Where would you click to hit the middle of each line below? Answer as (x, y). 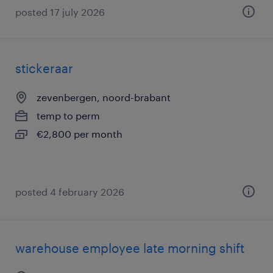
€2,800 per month (80, 134)
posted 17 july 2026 (60, 12)
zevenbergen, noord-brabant (104, 97)
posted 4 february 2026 (70, 192)
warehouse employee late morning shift (130, 248)
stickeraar (44, 68)
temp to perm (68, 115)
